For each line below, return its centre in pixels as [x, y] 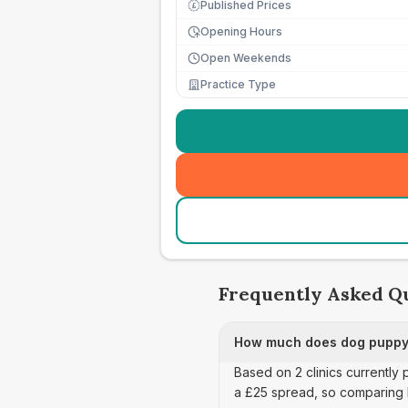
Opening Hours [241, 31]
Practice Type [238, 84]
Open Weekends [246, 58]
